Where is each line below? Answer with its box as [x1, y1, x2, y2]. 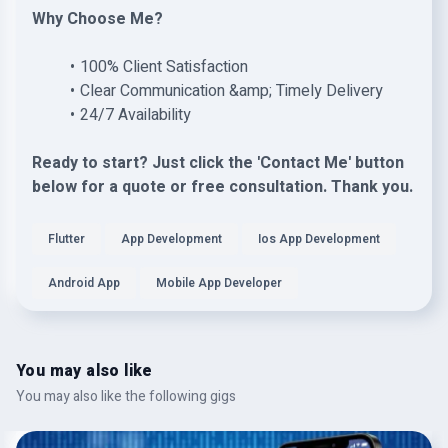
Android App [48, 274, 120, 292]
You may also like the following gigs [16, 386, 236, 407]
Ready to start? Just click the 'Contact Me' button [32, 151, 404, 175]
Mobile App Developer [156, 274, 282, 292]
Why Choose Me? [32, 7, 163, 31]
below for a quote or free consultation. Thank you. [32, 175, 413, 199]
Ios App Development [258, 230, 380, 248]
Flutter [48, 230, 85, 248]
